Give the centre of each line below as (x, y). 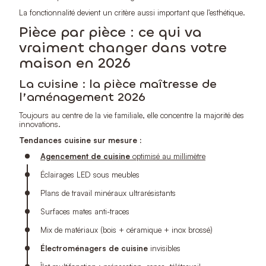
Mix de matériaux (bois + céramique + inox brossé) (126, 229)
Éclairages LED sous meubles (90, 174)
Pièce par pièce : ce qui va (110, 32)
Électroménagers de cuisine (94, 248)
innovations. (40, 124)
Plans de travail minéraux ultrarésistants (108, 193)
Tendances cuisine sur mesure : (80, 140)
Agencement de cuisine (85, 156)
